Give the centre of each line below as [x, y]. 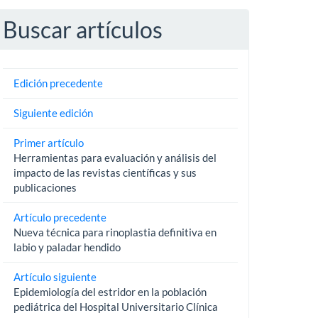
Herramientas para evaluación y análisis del [115, 157]
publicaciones [45, 187]
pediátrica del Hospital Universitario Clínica [115, 306]
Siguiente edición [53, 113]
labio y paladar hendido [67, 247]
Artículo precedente [60, 217]
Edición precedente [58, 83]
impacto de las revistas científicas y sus [105, 172]
